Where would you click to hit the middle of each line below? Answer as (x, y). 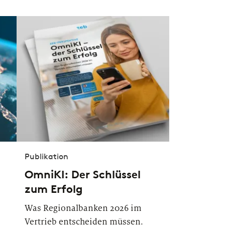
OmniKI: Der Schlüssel (82, 175)
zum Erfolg (53, 189)
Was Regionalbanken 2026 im (83, 208)
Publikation (46, 156)
